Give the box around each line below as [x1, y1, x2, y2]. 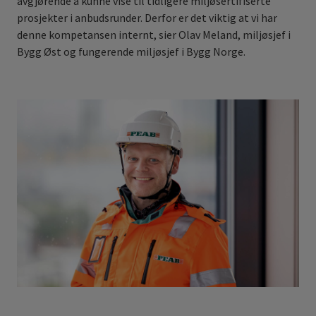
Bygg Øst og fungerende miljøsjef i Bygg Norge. [17, 44, 245, 59]
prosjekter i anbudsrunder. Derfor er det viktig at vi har [17, 10, 277, 25]
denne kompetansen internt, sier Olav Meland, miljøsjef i [17, 27, 291, 42]
